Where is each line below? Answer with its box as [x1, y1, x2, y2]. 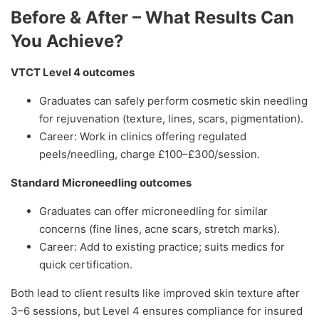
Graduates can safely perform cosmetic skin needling [39, 94, 308, 108]
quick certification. [39, 258, 132, 272]
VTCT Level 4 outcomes [11, 66, 135, 80]
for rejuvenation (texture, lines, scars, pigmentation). [39, 112, 303, 126]
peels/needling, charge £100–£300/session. [39, 147, 260, 162]
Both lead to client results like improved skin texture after [11, 286, 300, 300]
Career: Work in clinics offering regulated [39, 130, 246, 144]
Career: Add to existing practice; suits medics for [39, 240, 285, 254]
